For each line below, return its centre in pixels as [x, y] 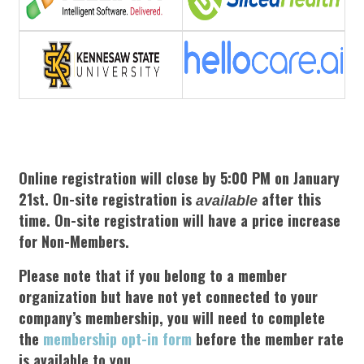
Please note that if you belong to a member [153, 275]
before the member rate [268, 338]
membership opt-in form [117, 338]
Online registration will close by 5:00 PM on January [179, 178]
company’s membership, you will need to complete [172, 317]
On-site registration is [124, 199]
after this [291, 199]
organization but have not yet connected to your [168, 296]
